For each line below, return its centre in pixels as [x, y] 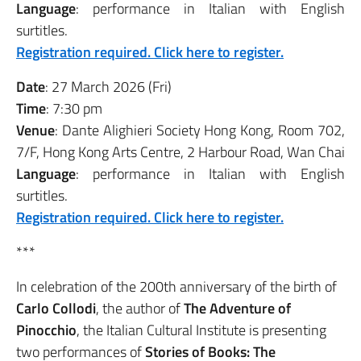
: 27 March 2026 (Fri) [108, 87]
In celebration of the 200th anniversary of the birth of [176, 287]
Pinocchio [46, 330]
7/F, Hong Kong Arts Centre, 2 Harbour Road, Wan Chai [180, 152]
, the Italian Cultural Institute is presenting [201, 330]
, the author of [140, 309]
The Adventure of [237, 309]
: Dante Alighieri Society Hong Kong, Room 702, [200, 131]
